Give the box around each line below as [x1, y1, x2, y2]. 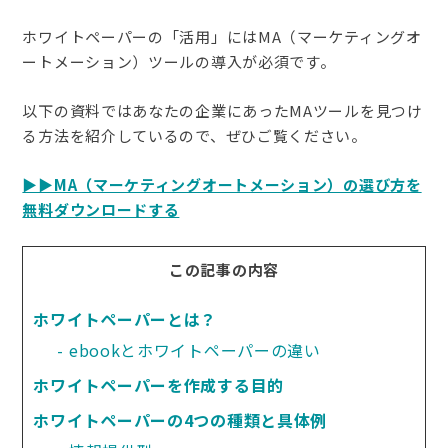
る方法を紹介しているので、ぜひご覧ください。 [22, 125, 367, 146]
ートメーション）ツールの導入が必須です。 [22, 51, 336, 72]
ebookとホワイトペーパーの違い [68, 338, 321, 362]
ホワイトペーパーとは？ [33, 307, 218, 331]
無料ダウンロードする [22, 199, 180, 220]
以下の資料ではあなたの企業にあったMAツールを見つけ [22, 100, 423, 121]
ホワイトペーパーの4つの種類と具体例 [33, 408, 328, 432]
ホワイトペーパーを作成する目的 [33, 373, 284, 397]
